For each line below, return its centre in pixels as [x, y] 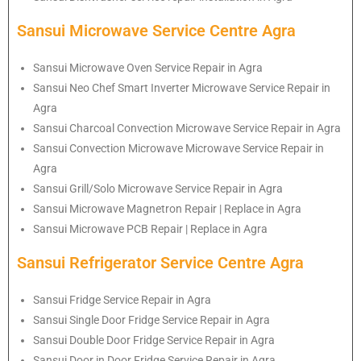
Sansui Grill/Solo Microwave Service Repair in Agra [158, 189]
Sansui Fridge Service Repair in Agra [122, 300]
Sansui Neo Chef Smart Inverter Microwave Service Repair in [182, 88]
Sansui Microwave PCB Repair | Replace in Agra [150, 229]
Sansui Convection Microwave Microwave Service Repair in [178, 149]
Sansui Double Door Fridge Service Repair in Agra [154, 340]
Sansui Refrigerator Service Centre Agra [160, 263]
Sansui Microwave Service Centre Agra [156, 31]
